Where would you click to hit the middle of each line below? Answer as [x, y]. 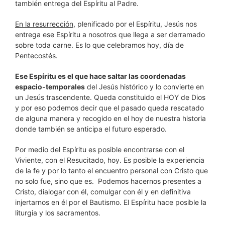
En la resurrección [44, 24]
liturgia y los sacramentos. [58, 213]
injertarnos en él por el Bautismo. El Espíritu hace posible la [111, 202]
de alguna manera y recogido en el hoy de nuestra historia [110, 118]
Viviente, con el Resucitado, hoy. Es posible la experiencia [110, 160]
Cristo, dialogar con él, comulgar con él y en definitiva [103, 192]
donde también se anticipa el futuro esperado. [91, 129]
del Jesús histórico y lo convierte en [144, 87]
